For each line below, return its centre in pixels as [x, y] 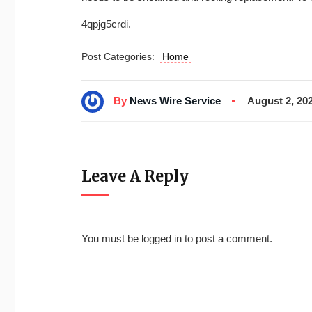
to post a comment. [227, 238]
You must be [111, 238]
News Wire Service [175, 100]
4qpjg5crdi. [106, 24]
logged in [162, 238]
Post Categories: [121, 56]
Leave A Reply [135, 176]
